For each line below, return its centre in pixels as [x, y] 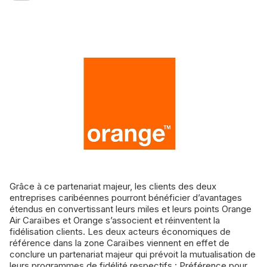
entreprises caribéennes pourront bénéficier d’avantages [126, 197]
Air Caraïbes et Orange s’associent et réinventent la [115, 220]
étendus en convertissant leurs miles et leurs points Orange [131, 209]
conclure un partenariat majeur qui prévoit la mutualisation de [133, 254]
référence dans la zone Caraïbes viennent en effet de [119, 243]
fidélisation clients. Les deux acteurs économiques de [120, 231]
